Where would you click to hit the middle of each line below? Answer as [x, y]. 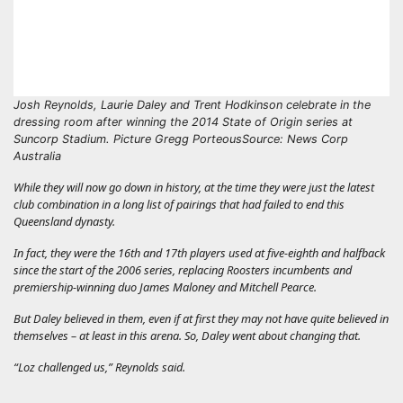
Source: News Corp [295, 139]
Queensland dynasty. [64, 221]
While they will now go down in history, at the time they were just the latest [194, 187]
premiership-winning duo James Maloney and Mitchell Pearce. [165, 287]
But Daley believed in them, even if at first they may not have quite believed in [201, 318]
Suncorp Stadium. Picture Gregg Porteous [128, 139]
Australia [37, 156]
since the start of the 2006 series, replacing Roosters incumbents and [183, 269]
